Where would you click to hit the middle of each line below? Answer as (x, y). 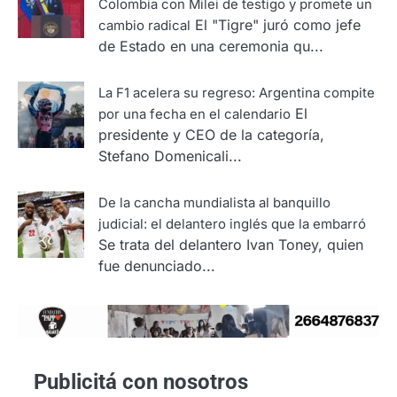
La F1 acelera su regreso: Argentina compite (237, 93)
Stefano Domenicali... (170, 156)
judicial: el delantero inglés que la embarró (232, 224)
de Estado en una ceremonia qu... (211, 46)
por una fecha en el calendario (195, 114)
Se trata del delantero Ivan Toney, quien (231, 244)
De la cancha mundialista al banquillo (214, 202)
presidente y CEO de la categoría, (211, 134)
